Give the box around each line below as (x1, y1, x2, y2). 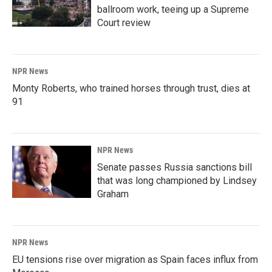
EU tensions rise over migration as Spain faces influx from (12, 254, 258, 265)
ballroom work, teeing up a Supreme (97, 4, 249, 15)
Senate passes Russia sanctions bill (97, 161, 252, 173)
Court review (97, 17, 151, 29)
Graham (97, 188, 129, 200)
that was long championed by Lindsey (97, 175, 257, 186)
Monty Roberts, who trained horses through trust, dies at (12, 83, 250, 94)
